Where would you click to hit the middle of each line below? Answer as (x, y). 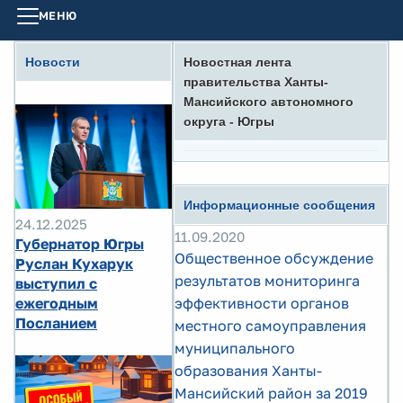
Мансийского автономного (269, 102)
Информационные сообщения (279, 205)
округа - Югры (229, 121)
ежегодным (57, 303)
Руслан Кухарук (74, 264)
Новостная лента (237, 62)
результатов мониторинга (267, 281)
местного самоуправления (270, 326)
